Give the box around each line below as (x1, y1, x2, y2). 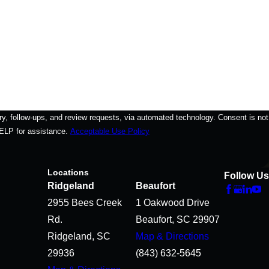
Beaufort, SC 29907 (136, 214, 220, 225)
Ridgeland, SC (47, 231, 110, 242)
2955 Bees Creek (47, 198, 122, 208)
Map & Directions (136, 231, 209, 242)
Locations (47, 168, 89, 178)
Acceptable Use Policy (70, 127, 150, 136)
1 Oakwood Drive (136, 198, 210, 208)
